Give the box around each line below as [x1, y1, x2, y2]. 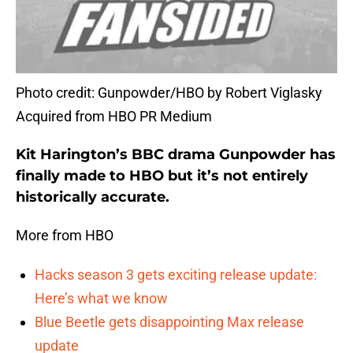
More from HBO [16, 227, 113, 244]
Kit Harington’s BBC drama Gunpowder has [16, 146, 336, 164]
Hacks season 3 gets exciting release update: [35, 266, 317, 284]
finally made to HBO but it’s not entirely [16, 167, 308, 185]
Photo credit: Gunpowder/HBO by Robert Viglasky [16, 84, 322, 102]
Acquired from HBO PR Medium [16, 108, 212, 125]
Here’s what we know [35, 290, 168, 307]
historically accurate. [16, 188, 169, 206]
